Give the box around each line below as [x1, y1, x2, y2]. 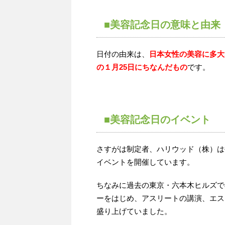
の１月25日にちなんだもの [96, 63, 187, 71]
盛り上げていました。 [96, 207, 172, 215]
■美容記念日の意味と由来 [104, 19, 220, 30]
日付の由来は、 [96, 50, 149, 58]
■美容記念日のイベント [104, 114, 210, 125]
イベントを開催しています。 [96, 158, 194, 166]
